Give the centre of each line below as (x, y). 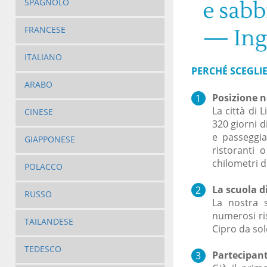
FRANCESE (45, 30)
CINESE (38, 112)
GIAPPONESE (49, 139)
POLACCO (43, 167)
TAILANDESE (49, 222)
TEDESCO (43, 249)
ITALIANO (43, 57)
